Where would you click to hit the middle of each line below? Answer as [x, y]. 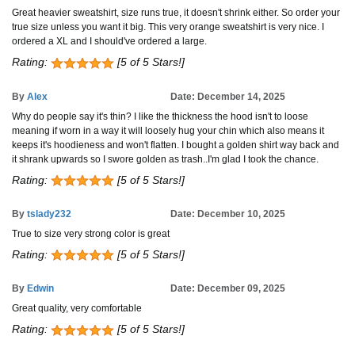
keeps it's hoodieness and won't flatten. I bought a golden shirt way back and [176, 145]
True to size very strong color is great [91, 234]
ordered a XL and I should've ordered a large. [109, 42]
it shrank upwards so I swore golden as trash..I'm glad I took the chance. [165, 159]
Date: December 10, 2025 [228, 214]
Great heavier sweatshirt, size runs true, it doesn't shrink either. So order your [176, 13]
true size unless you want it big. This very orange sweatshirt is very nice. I [168, 27]
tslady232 [49, 214]
